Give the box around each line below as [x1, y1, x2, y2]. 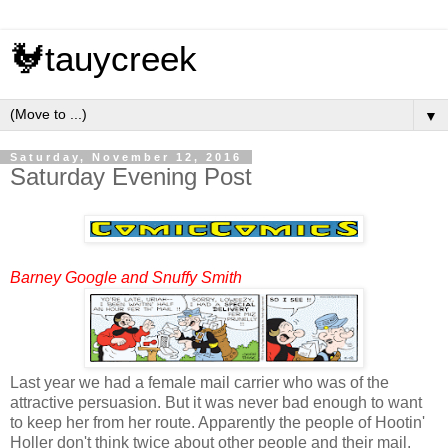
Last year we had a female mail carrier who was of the [10, 373, 389, 391]
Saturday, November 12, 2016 [10, 151, 242, 163]
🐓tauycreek [10, 40, 197, 78]
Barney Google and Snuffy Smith [10, 268, 242, 286]
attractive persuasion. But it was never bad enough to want [10, 393, 422, 411]
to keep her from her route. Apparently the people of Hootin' [10, 413, 425, 431]
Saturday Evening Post [10, 163, 252, 190]
